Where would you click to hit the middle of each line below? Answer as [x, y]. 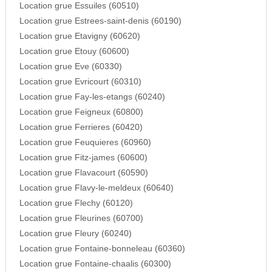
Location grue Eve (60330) [70, 67]
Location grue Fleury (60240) [75, 234]
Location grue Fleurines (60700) [81, 219]
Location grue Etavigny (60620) [80, 36]
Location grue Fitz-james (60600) [83, 158]
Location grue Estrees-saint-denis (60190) [100, 21]
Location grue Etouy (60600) [74, 52]
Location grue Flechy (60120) [76, 203]
